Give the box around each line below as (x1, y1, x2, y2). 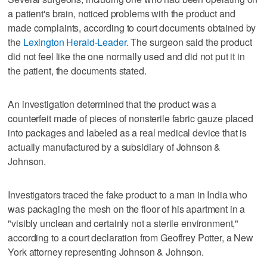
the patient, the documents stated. (8, 63, 147, 77)
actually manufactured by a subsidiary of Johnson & (8, 139, 221, 154)
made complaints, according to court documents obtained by (8, 20, 256, 35)
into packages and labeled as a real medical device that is (8, 125, 247, 139)
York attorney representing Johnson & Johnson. (8, 244, 204, 259)
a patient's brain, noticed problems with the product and (8, 6, 235, 20)
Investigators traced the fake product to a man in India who (8, 187, 248, 201)
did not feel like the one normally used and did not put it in (8, 49, 245, 63)
